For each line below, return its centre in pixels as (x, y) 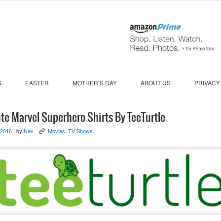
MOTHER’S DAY (95, 82)
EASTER (37, 82)
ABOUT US (156, 82)
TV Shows (80, 130)
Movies (56, 130)
